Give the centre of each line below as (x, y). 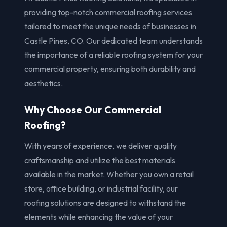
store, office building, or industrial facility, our (101, 188)
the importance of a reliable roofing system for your (113, 54)
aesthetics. (44, 83)
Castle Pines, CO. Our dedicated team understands (113, 40)
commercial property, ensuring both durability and (110, 69)
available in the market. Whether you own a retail (109, 174)
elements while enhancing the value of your (99, 217)
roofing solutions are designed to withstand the (105, 202)
